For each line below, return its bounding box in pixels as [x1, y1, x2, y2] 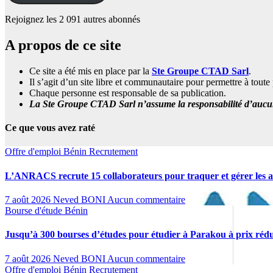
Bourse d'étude [5, 205, 65, 216]
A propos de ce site [5, 37, 121, 53]
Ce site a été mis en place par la [29, 65, 152, 76]
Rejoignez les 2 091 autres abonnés [5, 14, 140, 25]
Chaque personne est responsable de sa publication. [29, 87, 226, 98]
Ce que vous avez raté [5, 122, 95, 133]
